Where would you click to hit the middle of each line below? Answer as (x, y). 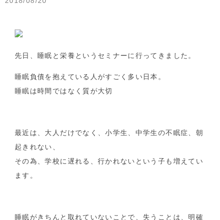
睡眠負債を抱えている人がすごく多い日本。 (90, 77)
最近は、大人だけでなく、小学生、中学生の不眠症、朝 (109, 133)
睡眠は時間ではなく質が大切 (64, 91)
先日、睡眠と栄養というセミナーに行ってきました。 (105, 56)
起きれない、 (38, 147)
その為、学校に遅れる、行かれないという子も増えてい (109, 161)
